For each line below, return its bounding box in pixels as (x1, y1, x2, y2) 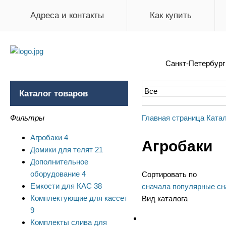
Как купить (150, 11, 192, 20)
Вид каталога (141, 194, 188, 203)
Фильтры (10, 114, 44, 122)
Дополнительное (30, 157, 88, 166)
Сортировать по (141, 170, 197, 179)
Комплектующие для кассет (30, 194, 128, 202)
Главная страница (141, 114, 204, 122)
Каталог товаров (19, 89, 88, 98)
